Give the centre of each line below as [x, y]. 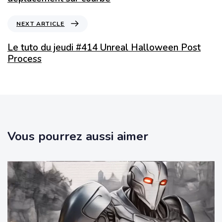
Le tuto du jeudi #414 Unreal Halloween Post [104, 47]
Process [25, 59]
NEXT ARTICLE [41, 24]
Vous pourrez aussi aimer [78, 136]
